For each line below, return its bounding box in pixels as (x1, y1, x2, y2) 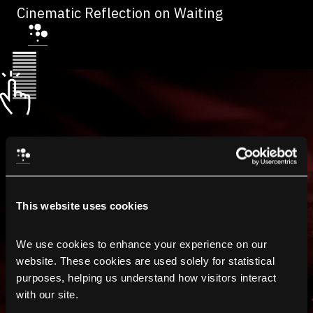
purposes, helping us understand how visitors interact (16, 271, 277, 284)
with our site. (16, 288, 78, 300)
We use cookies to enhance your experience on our (16, 238, 267, 250)
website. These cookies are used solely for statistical (16, 254, 275, 267)
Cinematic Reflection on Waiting (17, 3, 223, 23)
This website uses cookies (16, 199, 149, 211)
